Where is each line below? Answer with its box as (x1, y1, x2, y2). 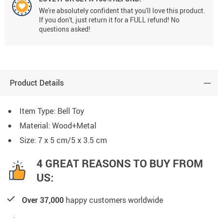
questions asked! (39, 24, 91, 34)
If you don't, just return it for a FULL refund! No (39, 15, 180, 25)
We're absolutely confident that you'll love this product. (39, 6, 205, 16)
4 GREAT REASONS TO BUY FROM (36, 156, 203, 171)
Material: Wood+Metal (19, 120, 96, 131)
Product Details (10, 77, 64, 89)
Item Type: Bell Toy (19, 106, 84, 117)
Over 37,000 (22, 195, 64, 206)
